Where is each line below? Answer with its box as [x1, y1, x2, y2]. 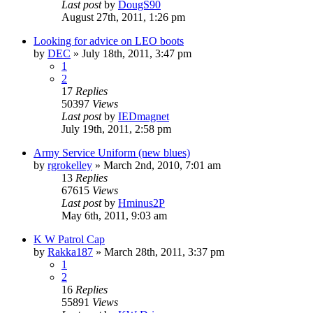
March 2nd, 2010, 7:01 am [103, 159, 221, 171]
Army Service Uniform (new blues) [34, 146, 190, 159]
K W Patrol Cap [34, 233, 105, 245]
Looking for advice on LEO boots [34, 34, 184, 47]
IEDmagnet [118, 110, 169, 122]
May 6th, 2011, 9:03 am [61, 209, 167, 221]
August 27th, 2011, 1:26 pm [61, 10, 185, 23]
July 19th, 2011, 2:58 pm [61, 122, 171, 135]
